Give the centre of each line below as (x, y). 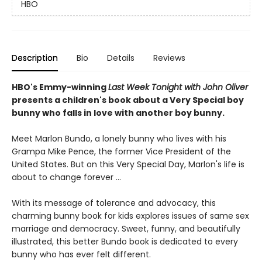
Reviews (169, 58)
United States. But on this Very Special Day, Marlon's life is (128, 165)
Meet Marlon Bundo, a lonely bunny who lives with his (119, 139)
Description (35, 58)
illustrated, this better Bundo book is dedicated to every (125, 242)
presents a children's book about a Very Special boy (128, 100)
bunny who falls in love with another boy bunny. (118, 113)
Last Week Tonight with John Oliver (178, 87)
